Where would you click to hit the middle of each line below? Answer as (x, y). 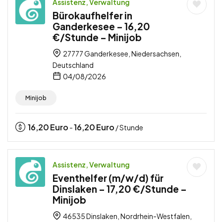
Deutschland (73, 65)
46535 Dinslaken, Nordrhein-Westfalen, (127, 216)
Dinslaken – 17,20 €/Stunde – (120, 189)
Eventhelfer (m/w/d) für (108, 178)
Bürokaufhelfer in (92, 15)
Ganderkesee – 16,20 (101, 26)
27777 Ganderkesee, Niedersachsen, (122, 53)
